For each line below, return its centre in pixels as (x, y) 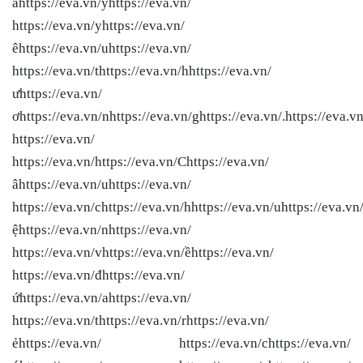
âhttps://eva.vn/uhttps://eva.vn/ (102, 184)
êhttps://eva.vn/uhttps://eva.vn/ (102, 48)
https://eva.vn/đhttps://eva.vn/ (98, 275)
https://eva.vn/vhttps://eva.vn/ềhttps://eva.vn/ (143, 252)
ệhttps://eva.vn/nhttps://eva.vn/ (102, 229)
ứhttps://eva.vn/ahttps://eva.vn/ (102, 297)
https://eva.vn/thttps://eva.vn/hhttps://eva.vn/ (142, 70)
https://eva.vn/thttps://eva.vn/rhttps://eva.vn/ (141, 320)
